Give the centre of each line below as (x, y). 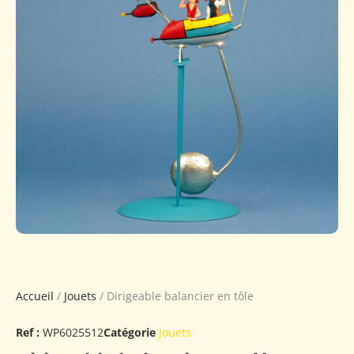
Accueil (35, 296)
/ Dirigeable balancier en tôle (175, 296)
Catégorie (130, 332)
